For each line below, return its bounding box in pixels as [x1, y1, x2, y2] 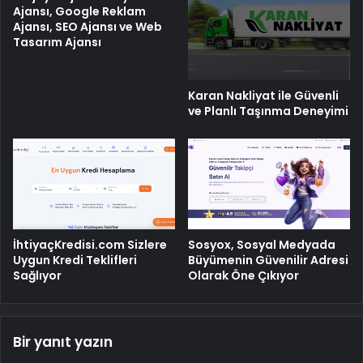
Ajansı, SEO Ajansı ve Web [13, 18, 162, 35]
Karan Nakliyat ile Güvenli [188, 87, 339, 104]
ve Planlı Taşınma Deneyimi [188, 102, 348, 119]
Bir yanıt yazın [13, 332, 113, 352]
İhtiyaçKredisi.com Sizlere [13, 237, 167, 254]
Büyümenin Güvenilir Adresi [188, 252, 348, 269]
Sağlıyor [13, 267, 62, 284]
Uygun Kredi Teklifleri [13, 252, 137, 269]
